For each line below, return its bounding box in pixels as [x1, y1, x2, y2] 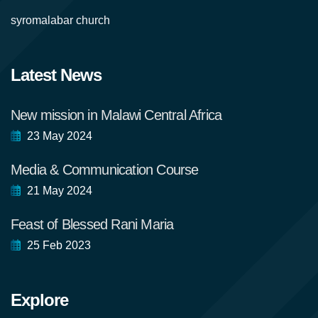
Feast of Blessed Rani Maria [11, 216, 174, 232]
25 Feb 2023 [24, 239, 91, 251]
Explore [11, 290, 69, 309]
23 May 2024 [24, 130, 92, 142]
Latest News [11, 65, 102, 84]
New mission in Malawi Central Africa [11, 107, 222, 123]
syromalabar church [11, 14, 110, 26]
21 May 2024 [24, 185, 92, 197]
